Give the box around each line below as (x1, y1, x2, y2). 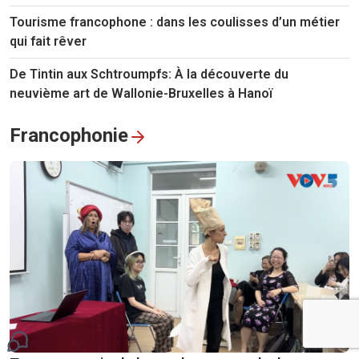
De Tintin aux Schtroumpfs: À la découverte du (10, 67, 288, 83)
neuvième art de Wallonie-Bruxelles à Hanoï (10, 86, 272, 102)
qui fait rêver (10, 34, 87, 50)
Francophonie (10, 124, 128, 147)
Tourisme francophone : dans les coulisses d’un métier (10, 14, 340, 30)
